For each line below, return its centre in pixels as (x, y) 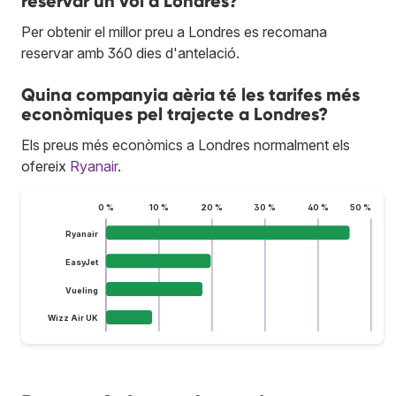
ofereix (46, 166)
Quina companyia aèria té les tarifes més (190, 94)
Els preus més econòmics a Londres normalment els (186, 145)
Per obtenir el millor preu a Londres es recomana (174, 31)
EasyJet (82, 262)
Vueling (81, 290)
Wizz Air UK (72, 318)
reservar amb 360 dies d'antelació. (130, 53)
